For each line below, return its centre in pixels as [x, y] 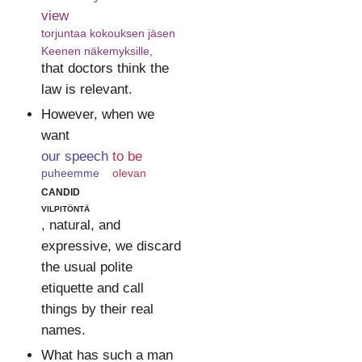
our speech [74, 157]
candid [60, 191]
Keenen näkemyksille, [97, 51]
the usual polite [86, 267]
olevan [129, 173]
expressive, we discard [111, 246]
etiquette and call [92, 288]
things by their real [97, 309]
